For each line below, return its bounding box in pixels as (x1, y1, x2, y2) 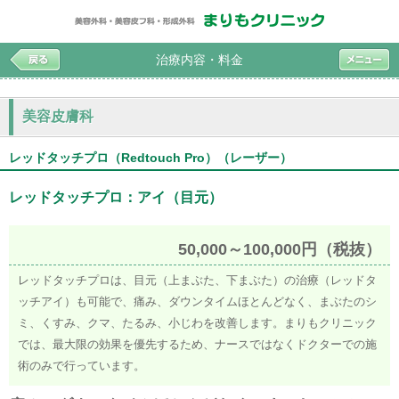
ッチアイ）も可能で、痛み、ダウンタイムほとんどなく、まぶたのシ (18, 295, 377, 308)
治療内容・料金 (156, 53, 243, 67)
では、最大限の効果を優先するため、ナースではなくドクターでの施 (18, 338, 377, 351)
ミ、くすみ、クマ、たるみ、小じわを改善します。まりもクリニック (18, 316, 377, 330)
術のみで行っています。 (18, 359, 145, 372)
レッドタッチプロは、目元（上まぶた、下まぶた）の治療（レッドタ (18, 273, 377, 287)
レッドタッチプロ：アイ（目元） (9, 190, 223, 205)
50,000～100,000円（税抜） (178, 240, 381, 258)
